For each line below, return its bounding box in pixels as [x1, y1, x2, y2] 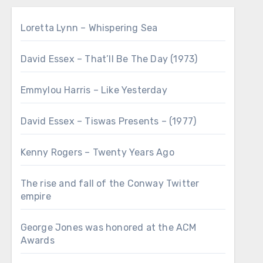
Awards [20, 235, 55, 246]
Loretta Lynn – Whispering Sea [20, 22, 158, 33]
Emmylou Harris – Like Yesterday [20, 85, 167, 96]
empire [20, 191, 51, 202]
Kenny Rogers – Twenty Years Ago [20, 147, 174, 158]
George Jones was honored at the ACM [20, 222, 197, 233]
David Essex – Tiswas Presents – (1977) [20, 116, 197, 127]
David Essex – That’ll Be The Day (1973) [20, 53, 198, 65]
